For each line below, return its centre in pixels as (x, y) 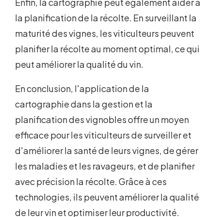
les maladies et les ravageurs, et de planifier (105, 166)
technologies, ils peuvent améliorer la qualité (107, 197)
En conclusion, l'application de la (82, 89)
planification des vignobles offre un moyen (102, 120)
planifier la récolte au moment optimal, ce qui (108, 49)
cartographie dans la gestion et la (84, 104)
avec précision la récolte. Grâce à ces (91, 182)
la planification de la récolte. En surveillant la (106, 18)
